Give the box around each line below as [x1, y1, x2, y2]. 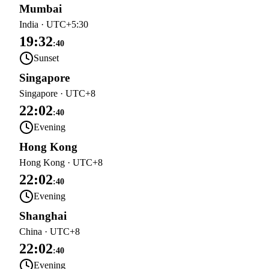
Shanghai [19, 210, 67, 222]
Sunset [34, 53, 59, 63]
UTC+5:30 [46, 19, 88, 29]
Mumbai [19, 2, 62, 15]
